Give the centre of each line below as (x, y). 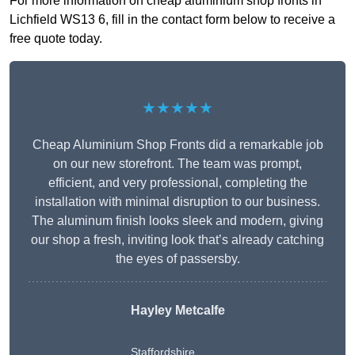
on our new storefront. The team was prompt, (177, 164)
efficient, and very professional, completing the (177, 183)
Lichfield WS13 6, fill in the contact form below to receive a (172, 20)
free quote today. (56, 39)
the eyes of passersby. (177, 259)
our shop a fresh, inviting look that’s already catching (177, 240)
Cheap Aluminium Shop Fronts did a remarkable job (177, 145)
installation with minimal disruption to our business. (177, 202)
